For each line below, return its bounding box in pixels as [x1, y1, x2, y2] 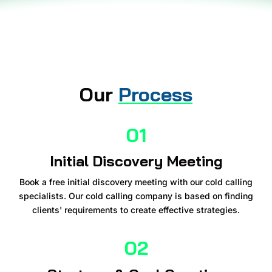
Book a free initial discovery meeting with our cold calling [19, 177, 253, 188]
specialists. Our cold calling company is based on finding [19, 191, 253, 202]
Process [118, 81, 192, 106]
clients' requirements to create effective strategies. [32, 205, 240, 216]
